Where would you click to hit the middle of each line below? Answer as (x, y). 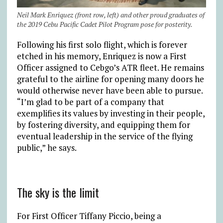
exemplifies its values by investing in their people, (111, 113)
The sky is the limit (58, 192)
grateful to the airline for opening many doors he (110, 79)
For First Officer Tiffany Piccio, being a (89, 216)
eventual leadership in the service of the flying (105, 136)
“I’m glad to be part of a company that (90, 102)
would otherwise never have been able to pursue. (110, 90)
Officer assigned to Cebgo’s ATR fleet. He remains (110, 67)
